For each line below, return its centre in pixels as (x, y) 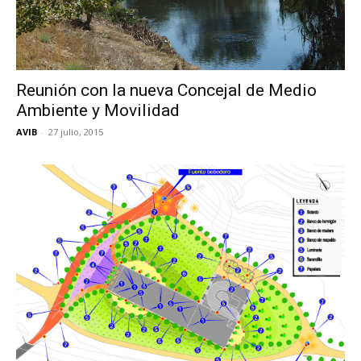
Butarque (204, 19)
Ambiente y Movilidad (98, 110)
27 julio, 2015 (76, 131)
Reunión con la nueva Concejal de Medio (166, 90)
